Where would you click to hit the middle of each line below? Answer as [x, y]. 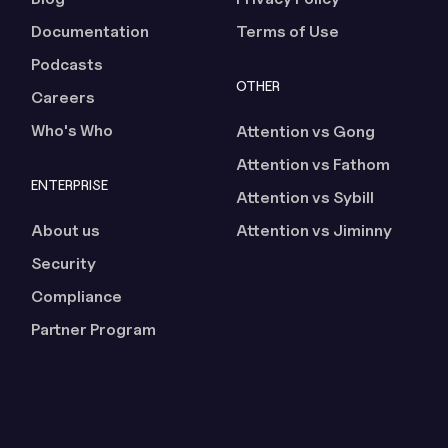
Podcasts [67, 65]
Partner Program [94, 330]
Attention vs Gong [305, 132]
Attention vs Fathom [312, 165]
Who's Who [72, 131]
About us [66, 231]
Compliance [77, 297]
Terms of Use [287, 32]
